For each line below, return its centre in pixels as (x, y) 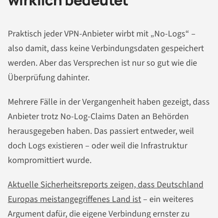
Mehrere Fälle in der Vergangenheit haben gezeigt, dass (109, 102)
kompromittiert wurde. (50, 160)
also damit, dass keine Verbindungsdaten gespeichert (106, 49)
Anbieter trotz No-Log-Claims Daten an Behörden (98, 116)
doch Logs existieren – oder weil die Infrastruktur (98, 145)
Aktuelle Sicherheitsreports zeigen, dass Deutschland (106, 184)
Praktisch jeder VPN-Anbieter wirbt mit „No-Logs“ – (102, 34)
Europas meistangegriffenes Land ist (74, 199)
